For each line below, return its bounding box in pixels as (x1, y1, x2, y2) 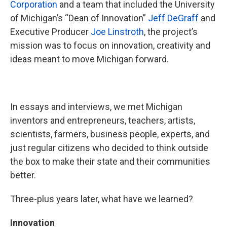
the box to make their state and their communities (10, 156, 210, 167)
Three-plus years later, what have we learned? (10, 194, 193, 204)
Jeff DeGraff (148, 13, 199, 23)
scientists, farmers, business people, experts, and (10, 129, 210, 139)
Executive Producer (10, 26, 91, 37)
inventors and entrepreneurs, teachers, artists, (10, 115, 195, 126)
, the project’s (144, 26, 198, 37)
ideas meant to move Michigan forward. (10, 54, 169, 64)
